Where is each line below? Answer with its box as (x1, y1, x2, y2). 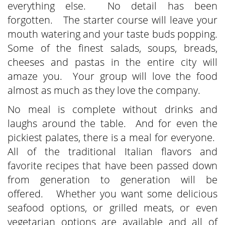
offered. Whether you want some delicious (8, 187, 217, 201)
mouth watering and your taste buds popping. (8, 27, 217, 41)
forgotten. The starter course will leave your (8, 13, 217, 27)
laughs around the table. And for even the (8, 117, 217, 131)
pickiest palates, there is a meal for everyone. (8, 131, 217, 145)
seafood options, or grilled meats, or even (8, 201, 217, 215)
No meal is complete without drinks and (8, 102, 217, 117)
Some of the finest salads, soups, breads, (8, 41, 217, 55)
